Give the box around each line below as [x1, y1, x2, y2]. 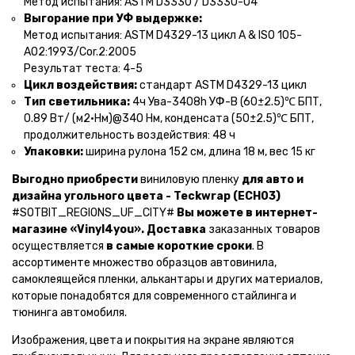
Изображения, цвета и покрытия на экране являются [12, 334, 294, 347]
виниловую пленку [138, 173, 242, 186]
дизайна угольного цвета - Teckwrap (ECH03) [12, 189, 281, 203]
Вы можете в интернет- [177, 206, 318, 219]
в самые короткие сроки [106, 239, 252, 253]
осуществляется [12, 239, 106, 253]
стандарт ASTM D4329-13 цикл [137, 78, 307, 92]
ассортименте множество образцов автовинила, [12, 256, 277, 269]
